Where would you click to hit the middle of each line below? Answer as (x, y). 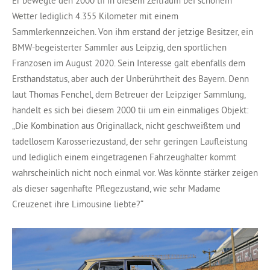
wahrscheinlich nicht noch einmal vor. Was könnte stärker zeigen (135, 173)
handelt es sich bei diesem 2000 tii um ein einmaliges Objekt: (130, 110)
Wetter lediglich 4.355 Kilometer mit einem (95, 16)
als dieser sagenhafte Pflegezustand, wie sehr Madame (116, 189)
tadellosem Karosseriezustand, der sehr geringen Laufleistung (130, 142)
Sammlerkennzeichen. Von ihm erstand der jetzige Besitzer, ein (133, 32)
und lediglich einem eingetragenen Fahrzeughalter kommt (124, 157)
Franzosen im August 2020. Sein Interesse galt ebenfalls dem (129, 63)
